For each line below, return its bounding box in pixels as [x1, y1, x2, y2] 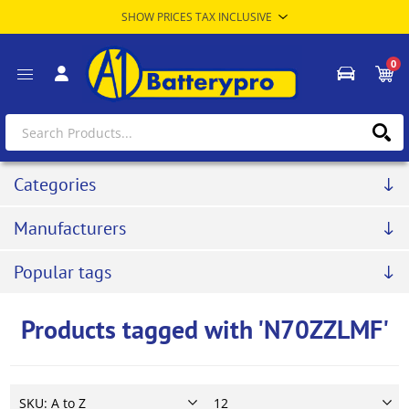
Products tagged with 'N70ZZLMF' [20, 312, 389, 347]
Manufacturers [14, 216, 126, 241]
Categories [14, 173, 96, 197]
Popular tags [14, 260, 111, 285]
